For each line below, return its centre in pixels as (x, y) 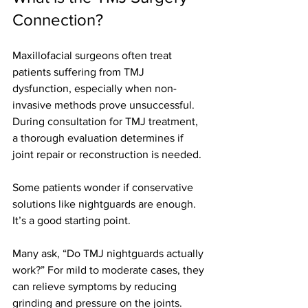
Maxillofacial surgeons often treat (93, 56)
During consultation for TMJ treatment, (107, 122)
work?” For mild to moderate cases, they (110, 270)
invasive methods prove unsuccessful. (105, 105)
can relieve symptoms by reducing (96, 287)
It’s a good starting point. (71, 221)
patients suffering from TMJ (80, 72)
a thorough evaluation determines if (99, 138)
